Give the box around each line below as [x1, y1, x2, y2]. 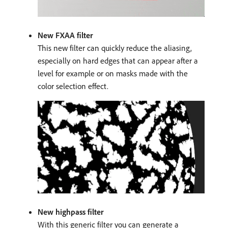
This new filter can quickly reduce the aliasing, [38, 42, 192, 53]
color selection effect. [38, 80, 108, 91]
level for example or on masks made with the [38, 68, 188, 78]
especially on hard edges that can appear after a [38, 55, 198, 66]
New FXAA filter [38, 30, 93, 40]
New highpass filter [38, 206, 104, 217]
